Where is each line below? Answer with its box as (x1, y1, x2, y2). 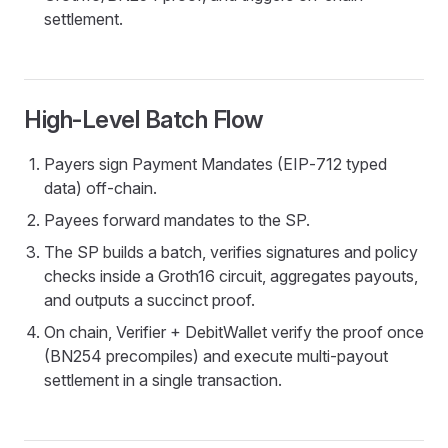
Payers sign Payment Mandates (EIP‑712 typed (44, 154, 387, 174)
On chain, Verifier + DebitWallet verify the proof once (44, 322, 424, 342)
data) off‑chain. (44, 178, 157, 198)
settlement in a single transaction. (44, 370, 282, 390)
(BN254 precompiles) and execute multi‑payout (44, 346, 388, 366)
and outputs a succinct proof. (44, 290, 255, 310)
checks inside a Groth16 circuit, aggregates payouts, (44, 266, 418, 286)
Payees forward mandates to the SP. (44, 210, 310, 230)
